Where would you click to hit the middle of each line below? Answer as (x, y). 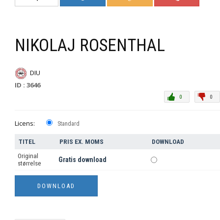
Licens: (25, 124)
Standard (69, 124)
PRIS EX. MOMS (82, 142)
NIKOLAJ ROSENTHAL (90, 46)
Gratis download (82, 160)
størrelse (29, 164)
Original (28, 156)
